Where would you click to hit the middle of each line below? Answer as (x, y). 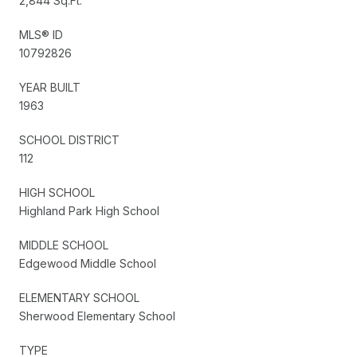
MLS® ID (41, 34)
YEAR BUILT (50, 87)
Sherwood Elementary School (97, 316)
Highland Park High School (89, 210)
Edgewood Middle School (88, 263)
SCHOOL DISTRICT (69, 139)
